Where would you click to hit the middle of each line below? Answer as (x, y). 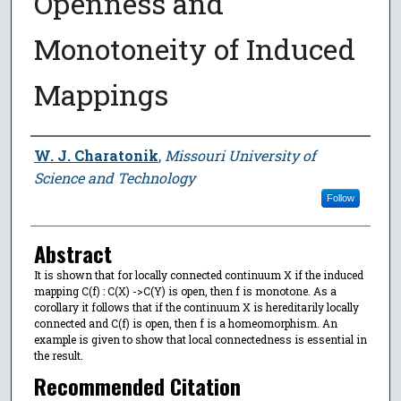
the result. (58, 355)
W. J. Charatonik (96, 155)
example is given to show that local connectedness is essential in (200, 339)
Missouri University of (240, 155)
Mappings (101, 94)
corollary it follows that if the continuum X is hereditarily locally (196, 307)
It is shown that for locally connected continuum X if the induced (198, 274)
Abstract (73, 253)
